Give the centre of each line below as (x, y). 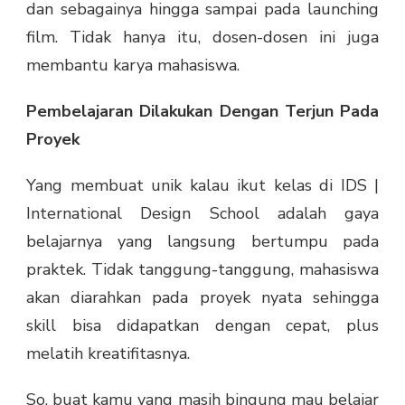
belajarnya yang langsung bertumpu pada (202, 242)
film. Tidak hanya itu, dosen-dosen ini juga (202, 38)
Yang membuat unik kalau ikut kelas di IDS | (202, 186)
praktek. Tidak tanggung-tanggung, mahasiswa (202, 270)
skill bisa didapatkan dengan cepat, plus (202, 326)
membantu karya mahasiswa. (133, 66)
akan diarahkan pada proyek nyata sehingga (202, 298)
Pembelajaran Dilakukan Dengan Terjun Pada (202, 112)
